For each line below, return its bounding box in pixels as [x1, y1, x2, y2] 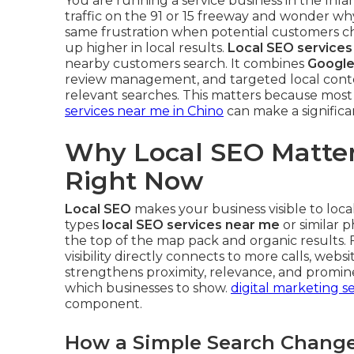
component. [65, 296, 142, 311]
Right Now [65, 165, 203, 196]
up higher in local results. [65, 40, 228, 55]
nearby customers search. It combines [65, 56, 307, 71]
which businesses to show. [65, 281, 231, 296]
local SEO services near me [102, 217, 280, 232]
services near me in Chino [65, 104, 224, 119]
